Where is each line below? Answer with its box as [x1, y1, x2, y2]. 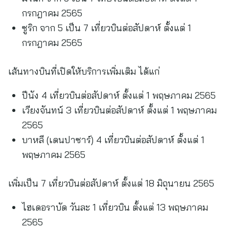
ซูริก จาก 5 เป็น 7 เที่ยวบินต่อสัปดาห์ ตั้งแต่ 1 [22, 22, 191, 34]
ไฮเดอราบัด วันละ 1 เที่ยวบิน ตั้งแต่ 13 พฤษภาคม [22, 201, 208, 213]
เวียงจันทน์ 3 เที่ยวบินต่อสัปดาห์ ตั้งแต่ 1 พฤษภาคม [22, 104, 217, 116]
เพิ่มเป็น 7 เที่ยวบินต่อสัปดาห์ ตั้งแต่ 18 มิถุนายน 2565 [8, 177, 214, 189]
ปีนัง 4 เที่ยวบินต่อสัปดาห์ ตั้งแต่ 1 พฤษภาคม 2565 [22, 89, 216, 101]
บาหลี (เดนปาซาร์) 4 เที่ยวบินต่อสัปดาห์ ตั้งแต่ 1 [22, 134, 204, 146]
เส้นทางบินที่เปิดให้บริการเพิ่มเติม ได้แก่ [8, 65, 159, 77]
